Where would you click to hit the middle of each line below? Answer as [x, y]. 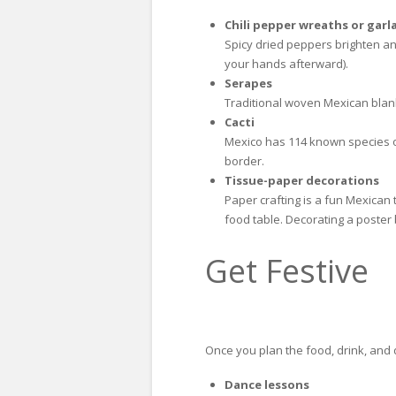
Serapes [248, 84]
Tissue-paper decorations [301, 181]
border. [244, 161]
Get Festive [287, 271]
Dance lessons [267, 384]
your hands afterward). [286, 64]
